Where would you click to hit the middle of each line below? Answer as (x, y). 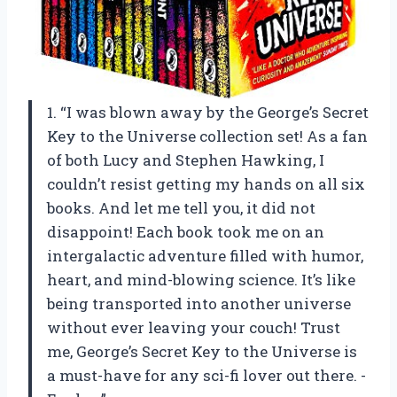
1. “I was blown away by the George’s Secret (208, 112)
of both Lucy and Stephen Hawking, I (186, 160)
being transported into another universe (199, 303)
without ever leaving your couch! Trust (194, 327)
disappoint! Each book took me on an (186, 231)
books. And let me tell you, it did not (181, 207)
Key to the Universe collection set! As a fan (207, 136)
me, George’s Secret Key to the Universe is (202, 351)
